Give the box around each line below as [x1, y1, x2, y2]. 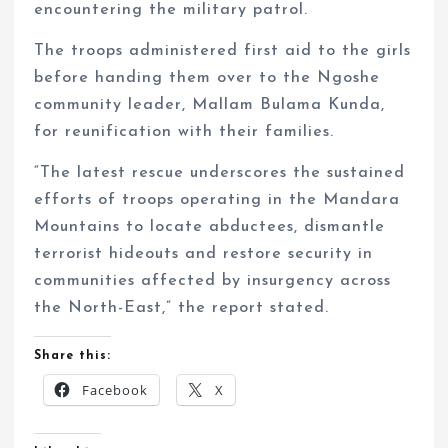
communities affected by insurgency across [34, 273, 392, 290]
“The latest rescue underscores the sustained [34, 165, 406, 182]
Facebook [82, 381, 149, 400]
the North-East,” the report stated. [34, 300, 330, 317]
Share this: [34, 350, 112, 363]
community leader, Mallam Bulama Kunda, [34, 97, 386, 114]
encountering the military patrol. [34, 2, 309, 19]
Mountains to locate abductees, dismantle [34, 219, 386, 236]
